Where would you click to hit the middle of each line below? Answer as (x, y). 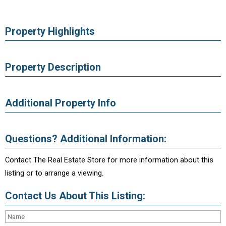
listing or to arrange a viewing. (54, 173)
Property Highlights (50, 31)
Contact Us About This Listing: (75, 196)
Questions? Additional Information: (86, 139)
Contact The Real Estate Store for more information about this (109, 160)
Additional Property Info (61, 103)
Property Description (53, 67)
